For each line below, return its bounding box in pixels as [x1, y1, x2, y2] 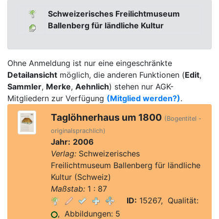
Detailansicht [7, 70, 57, 80]
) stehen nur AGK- [109, 82, 174, 91]
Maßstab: [50, 184, 85, 194]
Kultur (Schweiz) [50, 172, 111, 182]
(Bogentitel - [164, 115, 201, 122]
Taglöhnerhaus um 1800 [50, 111, 162, 123]
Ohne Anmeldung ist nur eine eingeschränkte [7, 58, 172, 68]
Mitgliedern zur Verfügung [7, 93, 107, 103]
